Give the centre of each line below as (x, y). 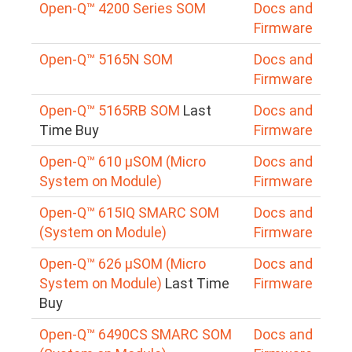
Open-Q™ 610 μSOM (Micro (123, 161)
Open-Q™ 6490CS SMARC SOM (136, 334)
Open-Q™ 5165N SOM (106, 59)
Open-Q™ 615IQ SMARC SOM (129, 212)
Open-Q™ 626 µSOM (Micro (123, 263)
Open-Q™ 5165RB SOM (110, 110)
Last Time (197, 283)
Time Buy (69, 130)
